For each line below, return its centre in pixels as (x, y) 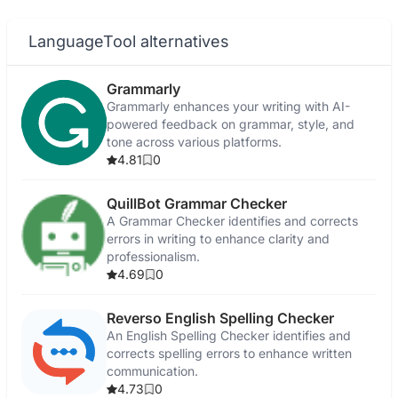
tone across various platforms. (194, 142)
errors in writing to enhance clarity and (218, 239)
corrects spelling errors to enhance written (229, 353)
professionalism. (153, 256)
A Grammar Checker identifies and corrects (232, 221)
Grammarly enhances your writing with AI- (228, 106)
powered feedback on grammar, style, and (231, 124)
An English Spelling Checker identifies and (229, 335)
